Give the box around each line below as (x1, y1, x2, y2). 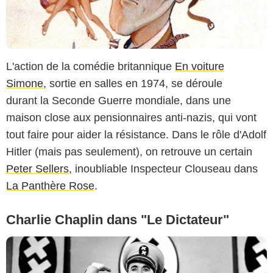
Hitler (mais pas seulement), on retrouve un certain (6, 146, 252, 158)
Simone (6, 77, 43, 90)
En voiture (175, 60, 224, 73)
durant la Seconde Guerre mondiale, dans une (6, 94, 231, 107)
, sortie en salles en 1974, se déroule (43, 77, 222, 90)
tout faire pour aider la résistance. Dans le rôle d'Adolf (6, 129, 266, 141)
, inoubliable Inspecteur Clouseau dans (69, 163, 258, 175)
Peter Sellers (6, 163, 69, 175)
